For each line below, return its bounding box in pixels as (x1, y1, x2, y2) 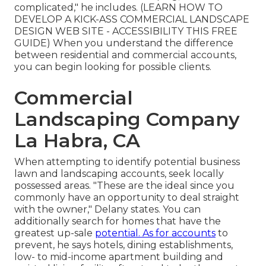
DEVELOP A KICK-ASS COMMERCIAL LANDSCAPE (14, 14, 249, 26)
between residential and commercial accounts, (14, 49, 236, 61)
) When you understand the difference (47, 37, 233, 49)
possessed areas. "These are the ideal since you (14, 180, 235, 192)
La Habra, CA (14, 129, 140, 153)
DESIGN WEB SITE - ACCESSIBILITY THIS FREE (14, 26, 237, 37)
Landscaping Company (14, 107, 240, 131)
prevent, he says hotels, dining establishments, (14, 239, 233, 251)
